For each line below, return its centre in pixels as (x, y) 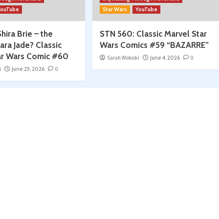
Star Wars (115, 10)
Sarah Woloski (123, 58)
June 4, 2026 (165, 58)
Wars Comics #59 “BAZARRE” (154, 45)
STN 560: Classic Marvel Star (153, 34)
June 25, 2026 (28, 69)
